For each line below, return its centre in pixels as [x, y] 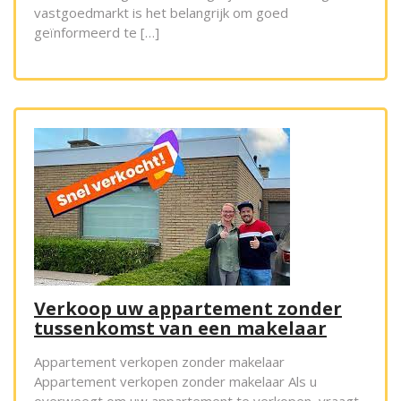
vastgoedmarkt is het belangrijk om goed [161, 13]
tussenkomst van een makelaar [180, 328]
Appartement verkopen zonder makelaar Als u [175, 382]
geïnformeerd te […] [97, 33]
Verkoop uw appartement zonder [188, 309]
